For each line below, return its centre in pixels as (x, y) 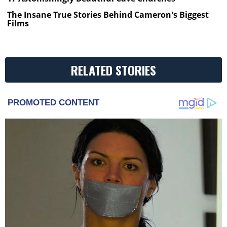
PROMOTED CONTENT (53, 102)
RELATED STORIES (113, 70)
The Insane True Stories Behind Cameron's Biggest (108, 14)
